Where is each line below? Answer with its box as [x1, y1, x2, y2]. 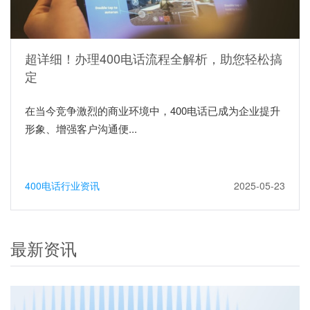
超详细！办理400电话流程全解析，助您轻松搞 [25, 48, 282, 67]
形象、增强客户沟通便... [25, 120, 137, 136]
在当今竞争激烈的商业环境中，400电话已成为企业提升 [25, 102, 280, 118]
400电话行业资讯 [25, 178, 100, 192]
